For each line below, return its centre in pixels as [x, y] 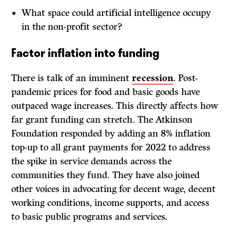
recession [153, 78]
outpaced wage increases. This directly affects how [115, 106]
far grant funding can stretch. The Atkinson [102, 120]
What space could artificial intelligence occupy [117, 13]
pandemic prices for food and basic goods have [106, 92]
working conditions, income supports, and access [111, 203]
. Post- [186, 78]
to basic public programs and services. [90, 217]
